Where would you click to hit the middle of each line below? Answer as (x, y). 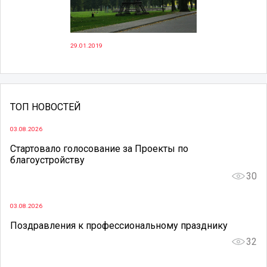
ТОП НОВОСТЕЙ (46, 107)
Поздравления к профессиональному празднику (119, 225)
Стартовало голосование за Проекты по (99, 149)
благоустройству (47, 160)
